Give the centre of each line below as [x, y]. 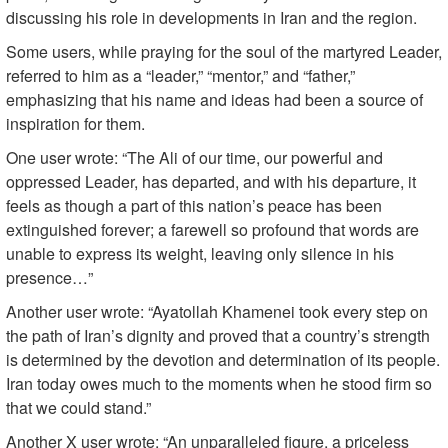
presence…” [49, 278]
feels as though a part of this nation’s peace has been [194, 206]
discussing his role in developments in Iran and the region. [211, 18]
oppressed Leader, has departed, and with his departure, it [211, 182]
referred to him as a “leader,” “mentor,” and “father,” [180, 76]
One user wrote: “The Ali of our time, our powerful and [194, 158]
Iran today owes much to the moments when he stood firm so [219, 384]
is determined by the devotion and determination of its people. [223, 360]
